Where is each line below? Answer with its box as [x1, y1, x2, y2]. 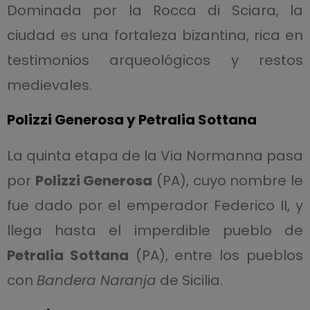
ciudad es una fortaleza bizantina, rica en [6, 26, 304, 45]
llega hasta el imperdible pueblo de [6, 221, 304, 240]
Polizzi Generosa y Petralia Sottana [6, 110, 257, 129]
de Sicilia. [156, 271, 223, 290]
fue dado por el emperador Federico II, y [6, 196, 304, 215]
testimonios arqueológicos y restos [6, 51, 304, 70]
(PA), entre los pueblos [128, 246, 304, 265]
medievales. [6, 75, 92, 95]
